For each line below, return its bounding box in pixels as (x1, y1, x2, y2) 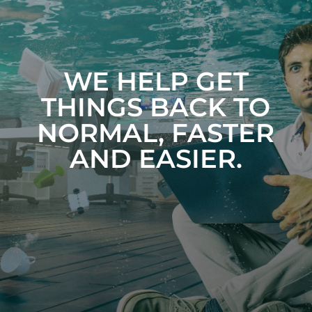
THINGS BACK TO (41, 91, 271, 123)
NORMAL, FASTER (37, 116, 275, 148)
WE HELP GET (63, 65, 249, 97)
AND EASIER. (69, 142, 242, 174)
